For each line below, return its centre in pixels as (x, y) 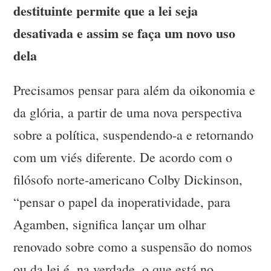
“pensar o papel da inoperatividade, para (122, 202)
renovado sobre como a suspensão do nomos (133, 247)
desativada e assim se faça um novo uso (125, 33)
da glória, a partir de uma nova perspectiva (128, 113)
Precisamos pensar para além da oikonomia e (135, 90)
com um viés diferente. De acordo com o (123, 157)
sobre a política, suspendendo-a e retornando (134, 135)
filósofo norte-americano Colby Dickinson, (128, 180)
